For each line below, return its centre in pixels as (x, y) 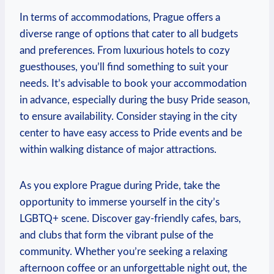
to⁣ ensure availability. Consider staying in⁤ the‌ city (128, 116)
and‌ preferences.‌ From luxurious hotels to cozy (125, 50)
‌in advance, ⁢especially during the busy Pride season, (135, 100)
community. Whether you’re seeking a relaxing (124, 251)
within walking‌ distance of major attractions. (118, 149)
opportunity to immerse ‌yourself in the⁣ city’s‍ (120, 202)
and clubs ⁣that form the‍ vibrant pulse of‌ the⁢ (117, 235)
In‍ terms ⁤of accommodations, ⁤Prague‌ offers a (120, 17)
